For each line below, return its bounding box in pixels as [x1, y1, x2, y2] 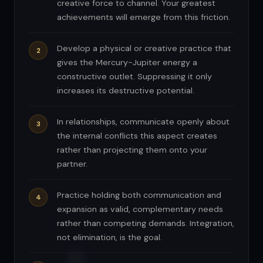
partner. [57, 159, 87, 170]
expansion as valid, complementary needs [57, 204, 223, 215]
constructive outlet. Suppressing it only [57, 71, 212, 82]
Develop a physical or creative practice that [57, 43, 231, 54]
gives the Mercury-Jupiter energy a [57, 57, 197, 68]
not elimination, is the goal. [57, 232, 162, 243]
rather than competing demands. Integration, [57, 218, 234, 229]
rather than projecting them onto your [57, 144, 207, 156]
